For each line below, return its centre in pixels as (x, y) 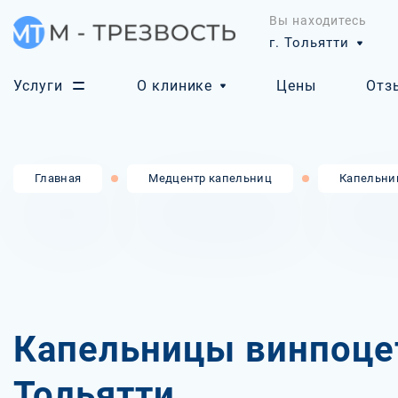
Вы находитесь (318, 20)
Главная (58, 178)
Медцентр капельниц (211, 178)
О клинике (175, 86)
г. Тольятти (310, 43)
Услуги (38, 86)
